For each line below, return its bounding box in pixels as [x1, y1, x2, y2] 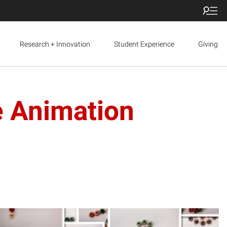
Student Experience [113, 40, 174, 48]
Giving [198, 40, 218, 48]
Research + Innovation [19, 40, 90, 48]
